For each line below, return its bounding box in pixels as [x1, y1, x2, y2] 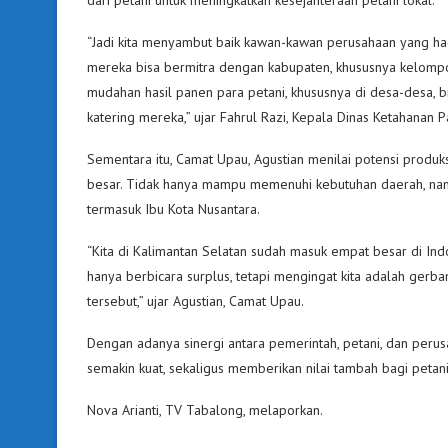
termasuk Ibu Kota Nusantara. [87, 199, 260, 218]
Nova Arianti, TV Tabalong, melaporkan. [87, 400, 323, 419]
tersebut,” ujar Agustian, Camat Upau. [87, 291, 304, 310]
